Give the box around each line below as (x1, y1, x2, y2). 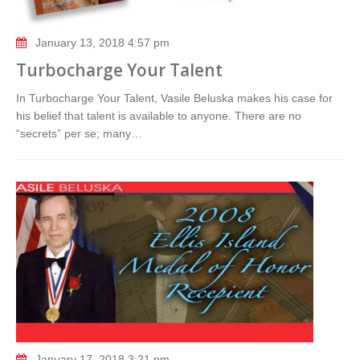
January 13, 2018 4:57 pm (35, 36, 170, 49)
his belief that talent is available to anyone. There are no (16, 109, 301, 122)
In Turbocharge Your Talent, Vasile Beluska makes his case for (16, 92, 333, 104)
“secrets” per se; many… (16, 127, 142, 140)
